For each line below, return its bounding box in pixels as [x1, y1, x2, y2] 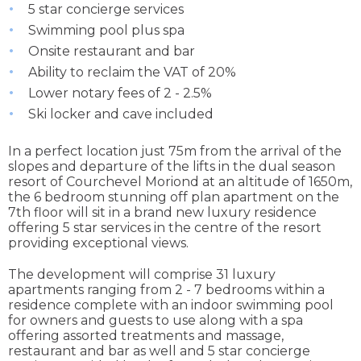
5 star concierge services [28, 2, 184, 18]
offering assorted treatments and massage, [8, 328, 284, 344]
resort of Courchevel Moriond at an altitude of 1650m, [8, 174, 352, 190]
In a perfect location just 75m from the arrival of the [8, 143, 342, 160]
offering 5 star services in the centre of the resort [8, 220, 322, 236]
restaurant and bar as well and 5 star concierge [8, 343, 310, 359]
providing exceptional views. [8, 235, 189, 251]
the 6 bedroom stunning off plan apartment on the [8, 189, 339, 205]
